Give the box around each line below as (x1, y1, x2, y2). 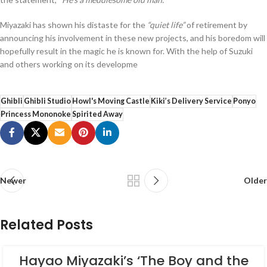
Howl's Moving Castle (72, 96, 150, 105)
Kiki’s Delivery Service (151, 96, 232, 105)
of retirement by (185, 19, 247, 30)
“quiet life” (147, 19, 185, 30)
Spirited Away (72, 109, 123, 119)
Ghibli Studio (24, 96, 71, 105)
